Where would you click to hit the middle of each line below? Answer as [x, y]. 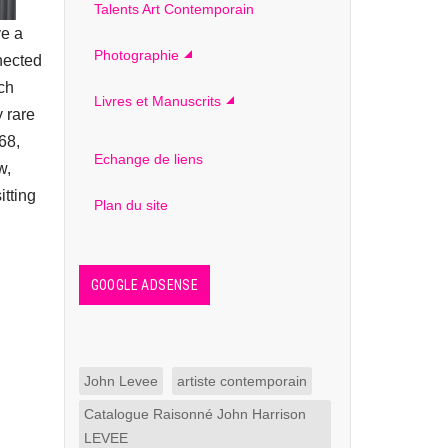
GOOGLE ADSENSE [144, 285]
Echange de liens [148, 159]
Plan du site [130, 205]
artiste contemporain [241, 381]
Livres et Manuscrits [157, 101]
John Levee [120, 381]
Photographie [136, 55]
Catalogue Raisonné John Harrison [194, 414]
